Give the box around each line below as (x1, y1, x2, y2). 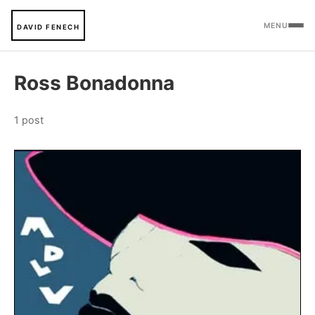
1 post (14, 114, 44, 126)
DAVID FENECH (17, 23, 79, 31)
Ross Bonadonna (14, 71, 174, 95)
